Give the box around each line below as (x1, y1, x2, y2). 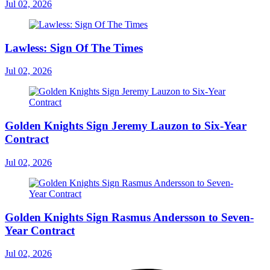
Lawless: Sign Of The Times (5, 41, 143, 54)
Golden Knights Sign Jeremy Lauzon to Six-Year (5, 119, 246, 133)
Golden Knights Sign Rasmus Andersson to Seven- (5, 210, 254, 224)
